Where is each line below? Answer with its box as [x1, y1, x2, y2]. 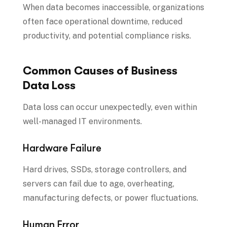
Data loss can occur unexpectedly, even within [23, 102, 197, 112]
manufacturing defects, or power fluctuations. [23, 193, 198, 203]
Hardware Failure [23, 142, 101, 155]
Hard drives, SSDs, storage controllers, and [23, 165, 186, 175]
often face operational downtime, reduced [23, 17, 182, 27]
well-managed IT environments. [23, 117, 142, 127]
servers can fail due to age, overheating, [23, 179, 174, 189]
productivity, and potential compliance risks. [23, 31, 191, 41]
